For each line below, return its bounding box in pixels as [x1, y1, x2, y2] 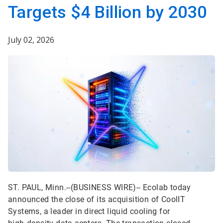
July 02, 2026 [8, 34, 54, 45]
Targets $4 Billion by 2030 [8, 2, 207, 22]
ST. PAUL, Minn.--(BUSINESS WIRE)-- [8, 183, 143, 193]
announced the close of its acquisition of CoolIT [8, 195, 186, 205]
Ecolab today [143, 183, 191, 193]
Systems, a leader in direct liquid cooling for [8, 207, 170, 217]
